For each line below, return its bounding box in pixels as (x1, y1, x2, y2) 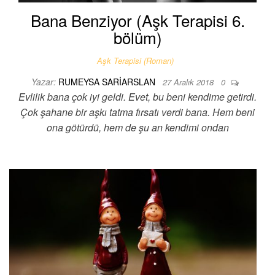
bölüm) (113, 25, 162, 48)
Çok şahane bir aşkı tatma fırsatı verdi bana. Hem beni (20, 104, 255, 119)
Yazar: (31, 75, 56, 88)
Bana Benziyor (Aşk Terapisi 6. (30, 8, 245, 31)
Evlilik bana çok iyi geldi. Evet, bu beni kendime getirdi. (18, 89, 257, 104)
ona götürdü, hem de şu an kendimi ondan (46, 120, 229, 134)
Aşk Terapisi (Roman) (96, 54, 174, 66)
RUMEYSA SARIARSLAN (58, 75, 158, 88)
